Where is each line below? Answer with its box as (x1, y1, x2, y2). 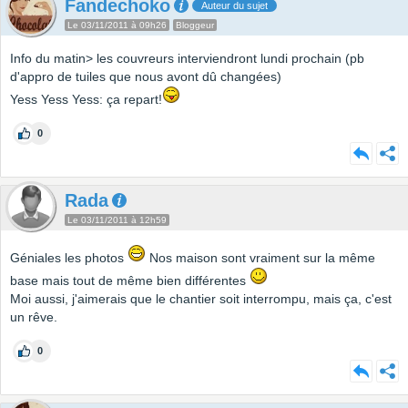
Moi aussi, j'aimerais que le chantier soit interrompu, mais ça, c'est (10, 291, 392, 307)
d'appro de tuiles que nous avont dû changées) (10, 69, 281, 85)
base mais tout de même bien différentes (10, 273, 250, 289)
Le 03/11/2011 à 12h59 (67, 215, 167, 226)
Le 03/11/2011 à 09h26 (67, 20, 167, 31)
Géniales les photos (10, 250, 127, 266)
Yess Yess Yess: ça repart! (10, 92, 162, 107)
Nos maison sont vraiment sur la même (146, 250, 375, 266)
